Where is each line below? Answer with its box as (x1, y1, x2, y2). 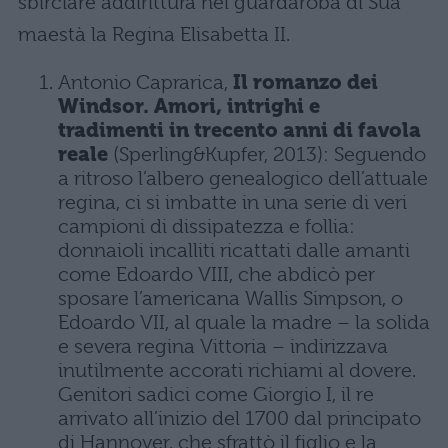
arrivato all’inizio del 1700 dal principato (58, 407, 421, 430)
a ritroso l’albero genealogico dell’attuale (58, 167, 428, 190)
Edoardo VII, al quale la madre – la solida (58, 311, 430, 334)
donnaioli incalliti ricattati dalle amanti (58, 239, 410, 262)
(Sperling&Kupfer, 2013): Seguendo (108, 143, 426, 166)
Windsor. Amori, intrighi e (58, 95, 320, 118)
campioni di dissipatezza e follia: (58, 215, 355, 238)
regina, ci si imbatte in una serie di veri (58, 191, 407, 214)
